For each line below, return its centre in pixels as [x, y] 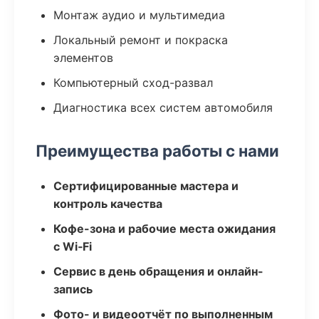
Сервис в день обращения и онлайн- [158, 271]
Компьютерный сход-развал [133, 83]
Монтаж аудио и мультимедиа [139, 15]
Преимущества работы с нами [157, 151]
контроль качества [108, 204]
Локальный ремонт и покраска [141, 40]
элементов [83, 58]
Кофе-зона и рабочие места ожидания [164, 229]
